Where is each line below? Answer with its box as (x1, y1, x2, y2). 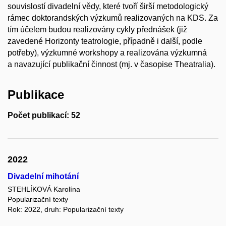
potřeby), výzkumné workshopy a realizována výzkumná (8, 48, 207, 57)
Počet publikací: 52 (8, 111, 80, 120)
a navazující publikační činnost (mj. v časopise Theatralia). (8, 60, 215, 69)
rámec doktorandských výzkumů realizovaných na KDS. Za (8, 13, 218, 22)
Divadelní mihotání (8, 172, 79, 181)
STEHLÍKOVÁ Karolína (8, 185, 80, 193)
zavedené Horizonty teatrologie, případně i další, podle (8, 36, 202, 45)
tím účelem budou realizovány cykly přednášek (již (8, 25, 187, 34)
